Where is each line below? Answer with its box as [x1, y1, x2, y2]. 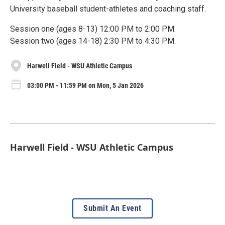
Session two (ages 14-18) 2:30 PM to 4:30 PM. [10, 36, 176, 46]
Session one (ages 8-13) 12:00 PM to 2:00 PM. [10, 24, 176, 34]
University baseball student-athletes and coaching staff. [10, 4, 206, 14]
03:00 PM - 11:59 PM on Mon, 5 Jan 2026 [27, 81, 144, 89]
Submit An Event [83, 203, 142, 213]
